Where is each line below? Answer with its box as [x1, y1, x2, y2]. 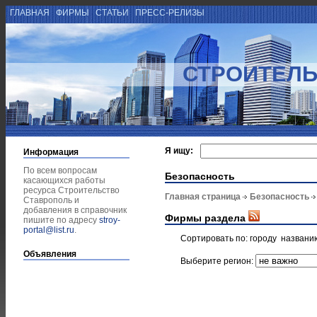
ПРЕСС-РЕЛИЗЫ [133, 8, 207, 18]
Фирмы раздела [165, 212, 248, 224]
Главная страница [165, 192, 241, 202]
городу [250, 233, 277, 243]
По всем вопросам [23, 166, 97, 175]
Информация [23, 147, 79, 157]
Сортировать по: [180, 233, 250, 243]
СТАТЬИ [93, 8, 131, 18]
